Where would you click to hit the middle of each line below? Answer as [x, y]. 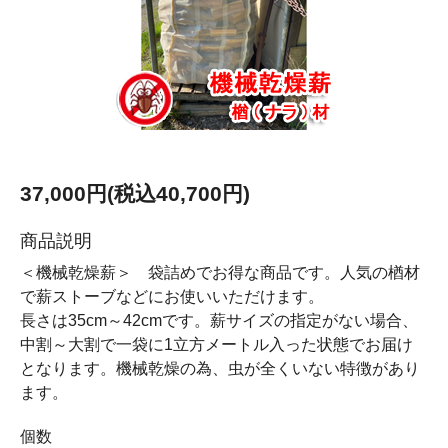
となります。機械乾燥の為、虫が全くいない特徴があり [220, 368]
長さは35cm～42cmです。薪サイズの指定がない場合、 [219, 320]
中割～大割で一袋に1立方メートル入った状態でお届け [216, 344]
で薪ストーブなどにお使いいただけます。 [172, 296]
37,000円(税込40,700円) [135, 193]
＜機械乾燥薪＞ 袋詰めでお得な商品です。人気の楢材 [220, 272]
